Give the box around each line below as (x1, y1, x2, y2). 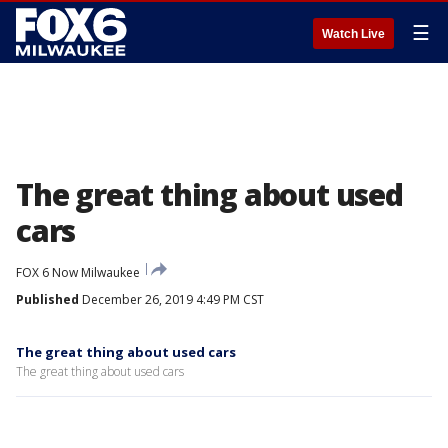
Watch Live (322, 27, 385, 41)
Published (16, 291, 79, 308)
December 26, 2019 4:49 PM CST (79, 291, 264, 308)
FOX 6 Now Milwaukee (16, 264, 140, 281)
